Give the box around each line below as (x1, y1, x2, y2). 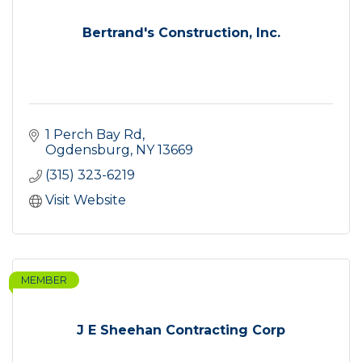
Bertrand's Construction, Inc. (82, 25, 280, 41)
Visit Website (45, 192, 126, 208)
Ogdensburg (45, 142, 130, 158)
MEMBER (21, 274, 67, 287)
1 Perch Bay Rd (45, 127, 142, 143)
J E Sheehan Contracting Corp (77, 322, 285, 339)
